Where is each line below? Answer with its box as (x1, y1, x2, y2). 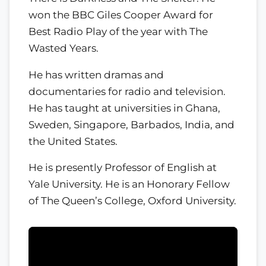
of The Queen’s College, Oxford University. (28, 195, 236, 207)
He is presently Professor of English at (28, 161, 217, 174)
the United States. (28, 135, 118, 147)
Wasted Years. (28, 42, 99, 54)
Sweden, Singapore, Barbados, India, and (28, 118, 235, 131)
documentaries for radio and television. (28, 85, 226, 97)
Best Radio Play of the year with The (28, 25, 208, 37)
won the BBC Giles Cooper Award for (28, 8, 213, 21)
